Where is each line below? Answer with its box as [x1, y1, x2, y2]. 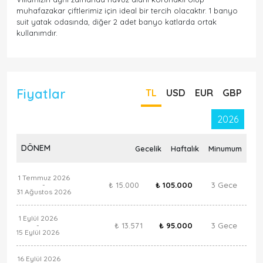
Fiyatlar [16, 86, 66, 102]
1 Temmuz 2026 [18, 173, 70, 182]
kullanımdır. [16, 28, 58, 38]
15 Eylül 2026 [16, 228, 59, 237]
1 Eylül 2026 [18, 214, 58, 222]
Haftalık [171, 143, 199, 153]
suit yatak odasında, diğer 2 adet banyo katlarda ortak [16, 17, 217, 26]
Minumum [208, 143, 242, 153]
